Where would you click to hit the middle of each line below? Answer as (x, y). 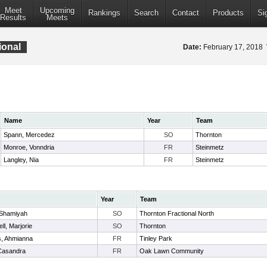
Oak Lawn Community (172, 251)
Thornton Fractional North (177, 213)
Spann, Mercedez (29, 135)
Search (146, 13)
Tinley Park (156, 238)
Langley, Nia (21, 160)
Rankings (104, 13)
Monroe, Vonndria (29, 147)
